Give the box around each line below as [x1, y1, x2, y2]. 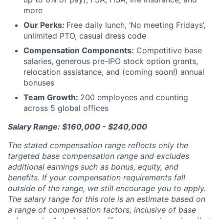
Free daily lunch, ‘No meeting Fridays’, [66, 20, 205, 30]
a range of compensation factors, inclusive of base [8, 205, 196, 215]
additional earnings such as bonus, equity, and [8, 162, 178, 172]
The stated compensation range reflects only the [8, 140, 188, 150]
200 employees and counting [80, 92, 188, 102]
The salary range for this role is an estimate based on [8, 194, 205, 204]
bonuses [23, 78, 54, 88]
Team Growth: [23, 92, 80, 102]
